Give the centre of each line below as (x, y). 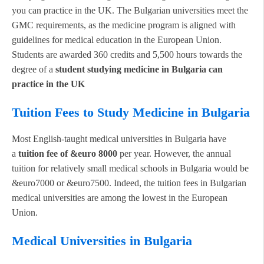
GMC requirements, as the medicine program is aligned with (124, 25)
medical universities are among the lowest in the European (120, 198)
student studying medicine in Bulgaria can (139, 69)
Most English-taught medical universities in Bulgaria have (119, 139)
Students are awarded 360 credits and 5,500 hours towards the (127, 54)
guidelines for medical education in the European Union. (117, 39)
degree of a (34, 69)
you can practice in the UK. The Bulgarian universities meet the (130, 10)
